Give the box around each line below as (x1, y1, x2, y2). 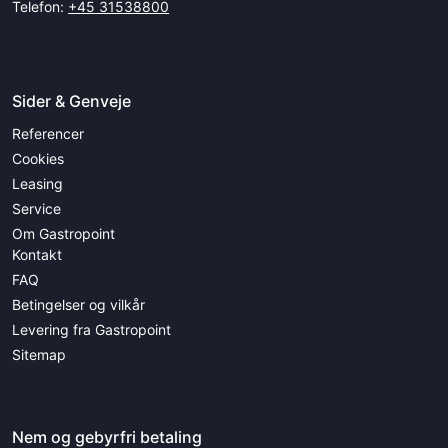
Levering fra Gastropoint (12, 320, 171, 338)
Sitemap (12, 345, 66, 363)
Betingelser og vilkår (12, 295, 145, 313)
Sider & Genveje (12, 90, 131, 111)
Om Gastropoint (12, 224, 115, 242)
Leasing (12, 174, 63, 192)
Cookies (12, 149, 64, 167)
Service (12, 199, 61, 217)
